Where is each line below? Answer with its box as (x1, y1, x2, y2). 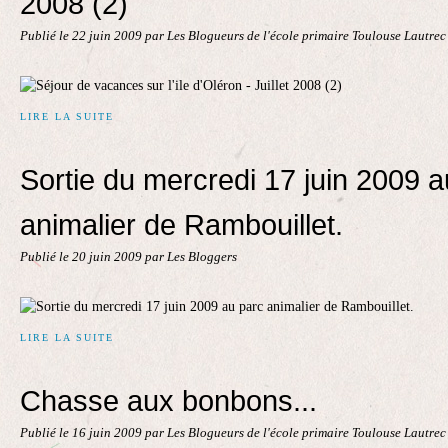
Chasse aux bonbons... (20, 384, 317, 417)
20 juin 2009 (72, 250, 145, 264)
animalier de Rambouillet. (20, 208, 343, 241)
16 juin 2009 (72, 426, 145, 440)
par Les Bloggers (145, 250, 237, 264)
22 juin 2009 (72, 29, 145, 43)
